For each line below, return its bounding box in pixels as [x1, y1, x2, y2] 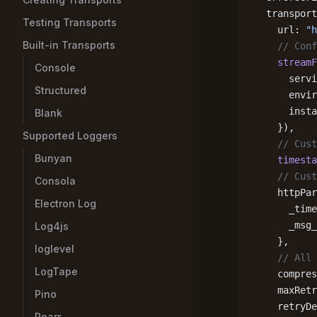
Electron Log [35, 197, 96, 209]
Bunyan [35, 152, 72, 164]
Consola [35, 175, 76, 187]
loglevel [35, 243, 74, 255]
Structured [35, 84, 86, 96]
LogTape [35, 265, 78, 277]
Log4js [35, 220, 69, 232]
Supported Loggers [23, 129, 117, 142]
